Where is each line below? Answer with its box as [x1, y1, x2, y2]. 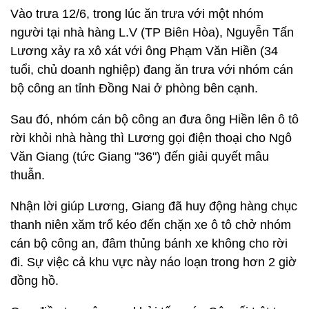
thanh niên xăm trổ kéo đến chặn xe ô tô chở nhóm [10, 218, 291, 232]
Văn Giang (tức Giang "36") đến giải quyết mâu [10, 150, 269, 163]
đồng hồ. [10, 274, 66, 288]
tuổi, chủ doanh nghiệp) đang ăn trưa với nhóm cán [10, 63, 293, 77]
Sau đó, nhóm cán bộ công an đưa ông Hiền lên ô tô [10, 112, 299, 126]
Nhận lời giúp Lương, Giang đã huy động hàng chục [10, 199, 297, 213]
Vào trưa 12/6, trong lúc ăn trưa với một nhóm [10, 7, 263, 21]
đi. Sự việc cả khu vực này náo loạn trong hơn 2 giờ [10, 255, 297, 269]
